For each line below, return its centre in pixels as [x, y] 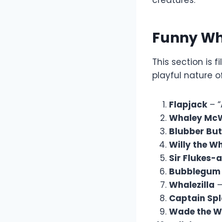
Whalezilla [192, 185]
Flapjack [188, 105]
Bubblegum [195, 172]
